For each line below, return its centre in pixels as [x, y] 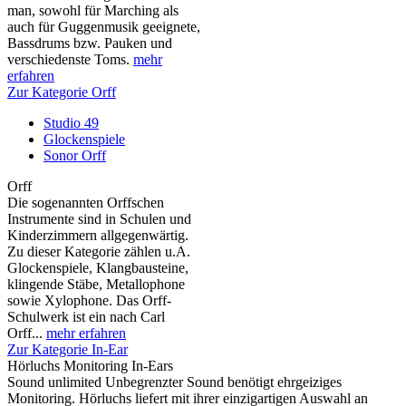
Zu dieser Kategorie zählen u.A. [99, 251]
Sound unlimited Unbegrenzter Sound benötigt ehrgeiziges [174, 382]
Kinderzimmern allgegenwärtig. [98, 235]
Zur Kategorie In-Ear [68, 349]
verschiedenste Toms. [70, 59]
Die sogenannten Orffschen [86, 203]
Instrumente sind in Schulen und [99, 219]
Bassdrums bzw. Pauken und [90, 43]
